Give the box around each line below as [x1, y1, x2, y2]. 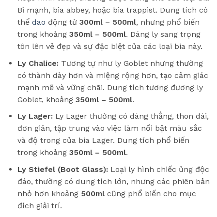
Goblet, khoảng [17, 94, 76, 104]
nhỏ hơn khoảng [17, 188, 81, 198]
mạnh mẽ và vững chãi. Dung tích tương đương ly [17, 82, 203, 92]
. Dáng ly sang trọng [125, 30, 201, 39]
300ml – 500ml [79, 17, 136, 27]
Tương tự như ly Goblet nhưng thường [58, 58, 203, 68]
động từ [45, 17, 79, 27]
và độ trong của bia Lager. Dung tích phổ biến [17, 136, 189, 145]
